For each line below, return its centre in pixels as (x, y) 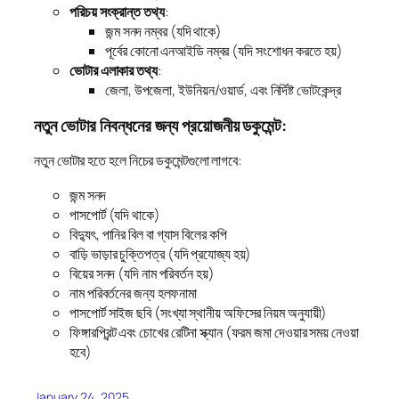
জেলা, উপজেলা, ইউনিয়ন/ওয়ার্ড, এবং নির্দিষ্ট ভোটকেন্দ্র (223, 90)
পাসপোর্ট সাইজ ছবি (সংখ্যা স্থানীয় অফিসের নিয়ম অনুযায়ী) (199, 312)
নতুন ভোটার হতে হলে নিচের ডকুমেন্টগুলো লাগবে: (138, 161)
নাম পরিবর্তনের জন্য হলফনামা (134, 293)
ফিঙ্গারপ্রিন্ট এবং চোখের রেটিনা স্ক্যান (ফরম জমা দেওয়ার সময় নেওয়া (214, 332)
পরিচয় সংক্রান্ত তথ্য (117, 12)
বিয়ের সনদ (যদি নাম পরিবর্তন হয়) (142, 273)
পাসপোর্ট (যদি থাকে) (115, 214)
